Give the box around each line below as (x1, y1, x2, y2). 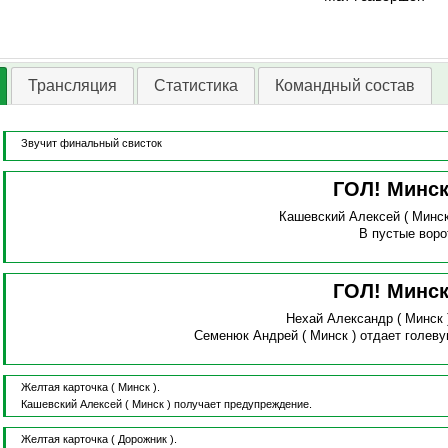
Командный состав (274, 77, 415, 95)
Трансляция (27, 77, 117, 95)
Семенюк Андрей (194, 328, 299, 344)
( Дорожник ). (110, 433, 177, 446)
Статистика (153, 77, 238, 95)
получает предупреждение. (173, 398, 312, 411)
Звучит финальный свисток (20, 137, 162, 150)
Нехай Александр (286, 311, 394, 327)
